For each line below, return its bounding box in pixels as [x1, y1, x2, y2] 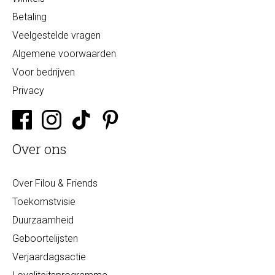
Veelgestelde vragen [12, 29, 101, 41]
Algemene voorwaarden [12, 48, 116, 60]
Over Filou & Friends [12, 177, 98, 189]
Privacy [12, 85, 44, 96]
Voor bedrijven [12, 66, 75, 78]
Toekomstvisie [12, 196, 76, 207]
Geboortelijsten [12, 233, 78, 244]
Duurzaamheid [12, 214, 74, 226]
